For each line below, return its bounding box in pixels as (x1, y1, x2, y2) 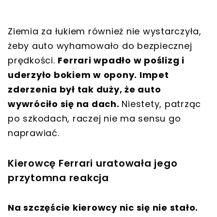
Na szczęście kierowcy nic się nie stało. (8, 201, 198, 214)
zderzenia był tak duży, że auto (8, 83, 161, 96)
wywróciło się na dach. (8, 98, 122, 110)
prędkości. (8, 54, 58, 67)
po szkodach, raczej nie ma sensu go (8, 112, 181, 125)
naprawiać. (8, 127, 60, 139)
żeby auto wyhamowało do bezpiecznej (8, 40, 192, 52)
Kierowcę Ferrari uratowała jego (8, 156, 178, 170)
